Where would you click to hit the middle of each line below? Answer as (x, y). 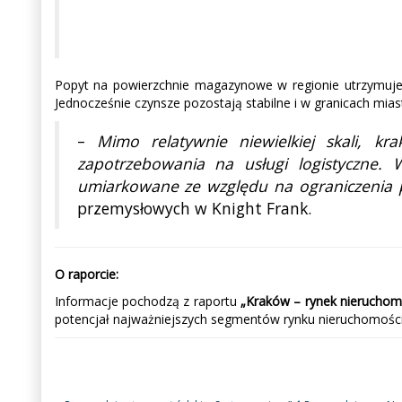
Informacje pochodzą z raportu (147, 301)
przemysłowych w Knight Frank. (196, 208)
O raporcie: (86, 274)
